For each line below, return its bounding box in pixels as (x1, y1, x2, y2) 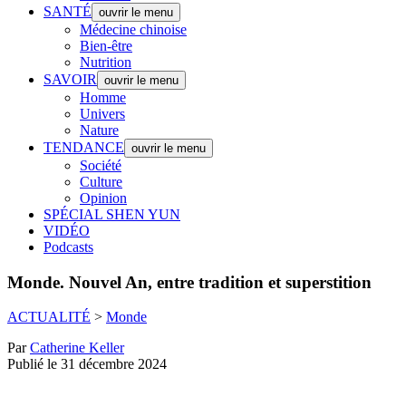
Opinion (80, 190, 127, 206)
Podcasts (43, 239, 93, 255)
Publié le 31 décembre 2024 (7, 356, 167, 372)
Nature (80, 122, 119, 138)
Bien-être (80, 38, 132, 53)
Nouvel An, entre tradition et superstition (64, 272, 372, 292)
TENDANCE (43, 140, 124, 155)
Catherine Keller (30, 340, 124, 356)
